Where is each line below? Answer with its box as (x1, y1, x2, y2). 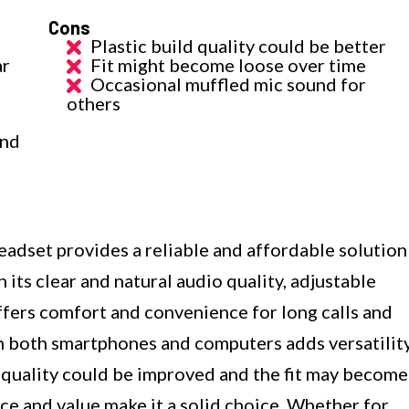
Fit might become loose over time (90, 53, 367, 76)
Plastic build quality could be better (90, 34, 387, 57)
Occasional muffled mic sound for (90, 72, 367, 95)
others (67, 91, 121, 114)
